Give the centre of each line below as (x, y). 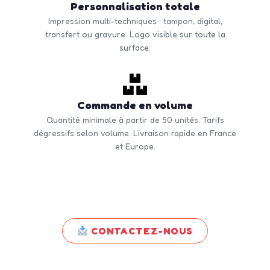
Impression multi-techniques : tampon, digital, (135, 21)
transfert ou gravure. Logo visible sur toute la (135, 34)
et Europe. (135, 146)
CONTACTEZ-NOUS (141, 231)
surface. (135, 48)
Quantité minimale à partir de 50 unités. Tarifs (135, 120)
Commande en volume (135, 105)
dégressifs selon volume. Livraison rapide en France (135, 133)
